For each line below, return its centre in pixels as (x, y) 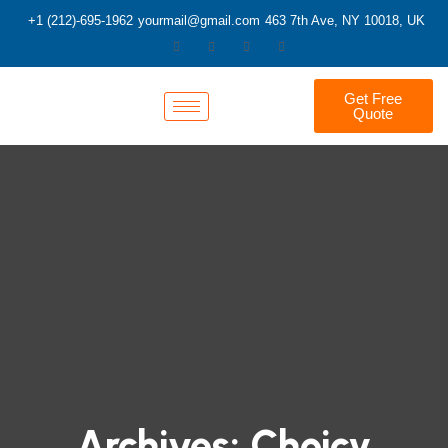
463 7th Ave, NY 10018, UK (345, 20)
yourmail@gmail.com (199, 20)
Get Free (373, 98)
